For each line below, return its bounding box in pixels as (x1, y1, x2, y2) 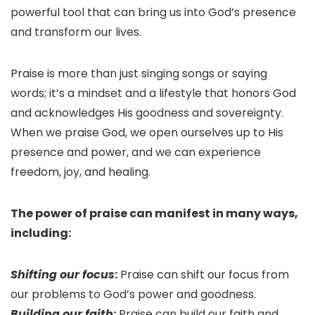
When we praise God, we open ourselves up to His (11, 124, 283, 141)
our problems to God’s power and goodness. (11, 286, 256, 303)
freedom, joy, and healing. (11, 164, 150, 181)
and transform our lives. (11, 24, 141, 41)
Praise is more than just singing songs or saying (11, 65, 267, 82)
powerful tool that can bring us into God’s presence (11, 4, 296, 21)
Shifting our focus (11, 266, 115, 283)
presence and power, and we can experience (11, 144, 261, 161)
